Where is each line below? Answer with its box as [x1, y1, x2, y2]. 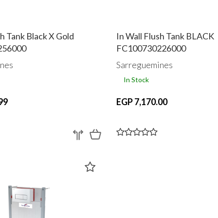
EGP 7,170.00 [116, 96, 167, 107]
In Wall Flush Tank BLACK [116, 31, 214, 42]
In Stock [124, 75, 149, 84]
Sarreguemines [116, 59, 173, 70]
